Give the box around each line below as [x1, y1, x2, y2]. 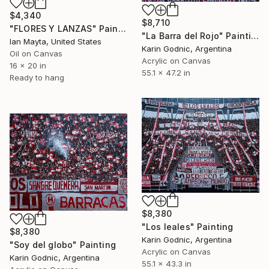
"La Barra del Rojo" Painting [251, 30, 259, 41]
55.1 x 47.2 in [142, 67, 190, 77]
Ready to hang [10, 72, 64, 82]
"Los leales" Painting [142, 221, 234, 232]
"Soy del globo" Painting [10, 239, 116, 250]
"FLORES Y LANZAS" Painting [118, 23, 126, 34]
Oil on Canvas [10, 48, 62, 58]
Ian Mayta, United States [10, 36, 101, 46]
